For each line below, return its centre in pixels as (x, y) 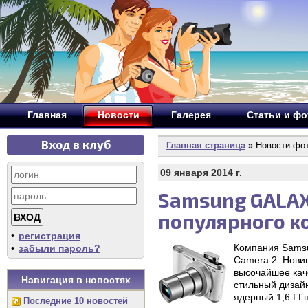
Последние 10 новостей (76, 301)
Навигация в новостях (76, 280)
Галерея (191, 115)
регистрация (49, 236)
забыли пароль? (59, 248)
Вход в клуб (76, 144)
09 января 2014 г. (201, 173)
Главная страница (206, 145)
